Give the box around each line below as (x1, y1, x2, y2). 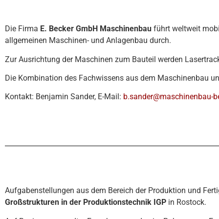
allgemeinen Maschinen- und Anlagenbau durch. (5, 36, 171, 45)
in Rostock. (166, 197, 206, 207)
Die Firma (5, 24, 40, 34)
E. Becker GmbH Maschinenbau (40, 24, 152, 34)
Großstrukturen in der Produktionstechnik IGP (5, 197, 166, 207)
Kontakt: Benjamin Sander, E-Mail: (5, 92, 123, 102)
